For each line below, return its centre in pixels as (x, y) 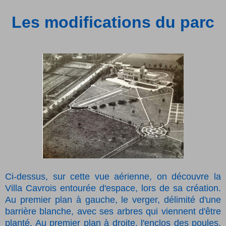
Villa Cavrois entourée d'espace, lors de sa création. (113, 188)
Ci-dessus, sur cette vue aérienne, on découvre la (113, 177)
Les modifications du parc (113, 22)
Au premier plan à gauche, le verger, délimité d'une (113, 200)
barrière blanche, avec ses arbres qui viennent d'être (113, 212)
